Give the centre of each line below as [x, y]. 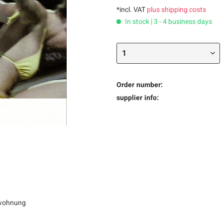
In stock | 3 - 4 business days [168, 22]
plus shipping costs [176, 10]
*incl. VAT [132, 10]
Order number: [140, 85]
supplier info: [138, 98]
